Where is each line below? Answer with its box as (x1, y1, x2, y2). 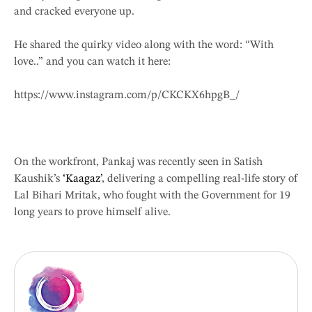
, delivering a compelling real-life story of (102, 173, 298, 185)
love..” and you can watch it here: (14, 56, 171, 68)
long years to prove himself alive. (14, 207, 171, 219)
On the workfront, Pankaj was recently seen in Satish (14, 157, 263, 169)
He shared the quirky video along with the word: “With (14, 40, 274, 52)
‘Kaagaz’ (63, 173, 102, 185)
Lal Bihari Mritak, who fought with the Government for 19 (14, 190, 290, 202)
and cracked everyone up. (14, 6, 134, 18)
